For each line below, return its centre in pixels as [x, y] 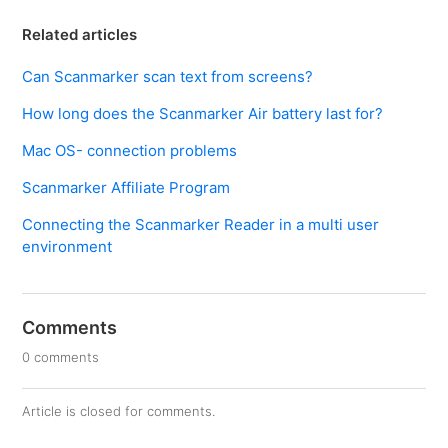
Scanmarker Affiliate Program [126, 188]
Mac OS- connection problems [130, 151]
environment [67, 247]
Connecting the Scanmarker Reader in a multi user [201, 225]
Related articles [80, 35]
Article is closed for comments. [119, 411]
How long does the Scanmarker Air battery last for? [203, 114]
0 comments [61, 357]
